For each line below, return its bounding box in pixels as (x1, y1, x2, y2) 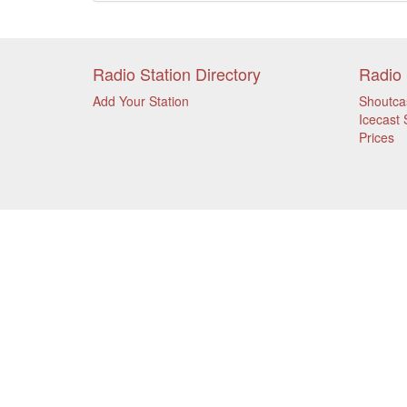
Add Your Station (93, 92, 189, 110)
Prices (358, 128, 394, 146)
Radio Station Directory (93, 62, 261, 85)
